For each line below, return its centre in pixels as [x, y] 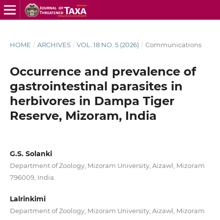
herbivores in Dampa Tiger [92, 101]
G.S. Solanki [31, 153]
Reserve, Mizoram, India [83, 115]
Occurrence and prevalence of [103, 71]
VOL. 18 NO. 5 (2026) [108, 44]
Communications [173, 44]
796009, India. [32, 177]
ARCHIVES [54, 44]
